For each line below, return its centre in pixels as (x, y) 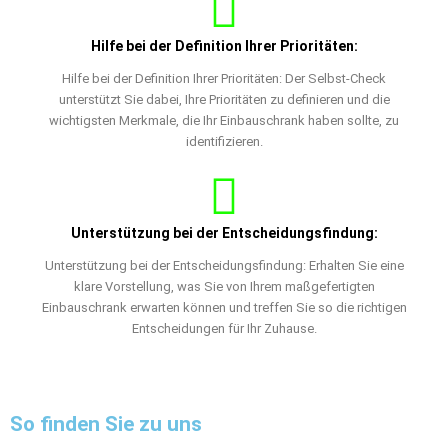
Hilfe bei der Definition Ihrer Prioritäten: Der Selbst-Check (224, 78)
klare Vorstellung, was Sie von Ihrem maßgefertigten (224, 286)
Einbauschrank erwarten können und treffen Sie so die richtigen (224, 307)
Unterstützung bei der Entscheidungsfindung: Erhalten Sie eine (224, 265)
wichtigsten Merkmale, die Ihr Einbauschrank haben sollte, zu (224, 120)
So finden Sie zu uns (106, 423)
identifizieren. (224, 141)
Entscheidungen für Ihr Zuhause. (224, 328)
